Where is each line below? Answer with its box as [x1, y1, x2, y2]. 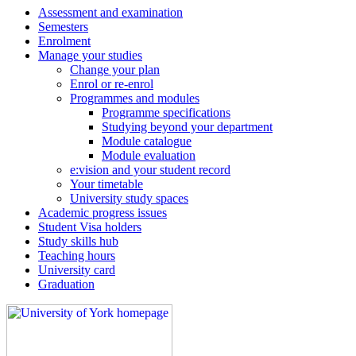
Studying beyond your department [102, 120, 273, 134]
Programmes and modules [70, 91, 199, 106]
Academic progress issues [38, 206, 167, 220]
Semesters [38, 20, 88, 34]
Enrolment [38, 34, 91, 48]
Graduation [38, 277, 95, 292]
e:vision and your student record [70, 163, 230, 177]
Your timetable [70, 177, 143, 192]
